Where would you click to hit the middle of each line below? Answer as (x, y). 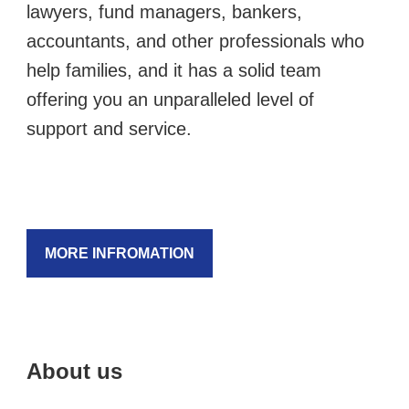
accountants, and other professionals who (195, 41)
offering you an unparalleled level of (170, 99)
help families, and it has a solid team (174, 70)
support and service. (109, 128)
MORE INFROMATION (120, 253)
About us (74, 371)
